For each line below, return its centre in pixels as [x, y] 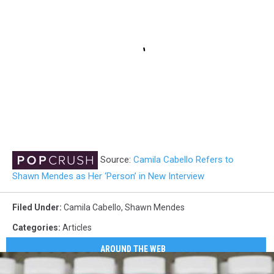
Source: [116, 160]
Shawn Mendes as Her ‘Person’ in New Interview [108, 176]
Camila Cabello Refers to [183, 160]
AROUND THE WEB [133, 249]
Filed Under [36, 208]
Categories [35, 228]
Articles [77, 228]
